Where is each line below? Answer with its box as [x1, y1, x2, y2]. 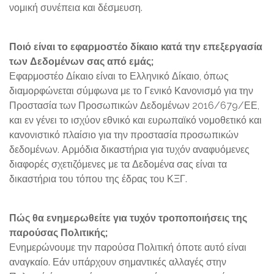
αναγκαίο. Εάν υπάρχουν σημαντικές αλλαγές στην [9, 256, 226, 268]
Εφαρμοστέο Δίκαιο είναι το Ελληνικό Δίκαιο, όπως [9, 70, 229, 82]
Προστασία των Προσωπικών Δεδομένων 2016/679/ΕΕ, [9, 100, 259, 111]
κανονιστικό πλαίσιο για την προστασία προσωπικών [9, 129, 239, 141]
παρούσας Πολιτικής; [9, 227, 108, 239]
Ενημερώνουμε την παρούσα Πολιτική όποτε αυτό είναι [9, 242, 246, 253]
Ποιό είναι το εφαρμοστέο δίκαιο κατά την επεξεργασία [9, 41, 262, 53]
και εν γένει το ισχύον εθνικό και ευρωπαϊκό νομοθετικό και [9, 114, 262, 126]
